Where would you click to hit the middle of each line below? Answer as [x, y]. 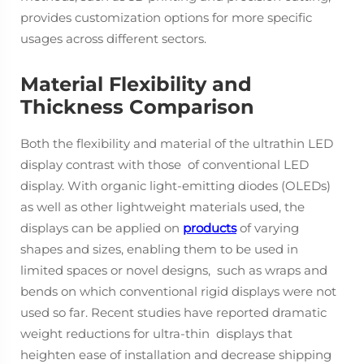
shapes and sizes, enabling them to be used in [159, 249]
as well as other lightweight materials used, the [162, 207]
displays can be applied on [102, 228]
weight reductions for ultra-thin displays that [156, 334]
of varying [268, 228]
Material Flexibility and [136, 84]
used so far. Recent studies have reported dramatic [173, 312]
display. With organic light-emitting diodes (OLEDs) [175, 186]
